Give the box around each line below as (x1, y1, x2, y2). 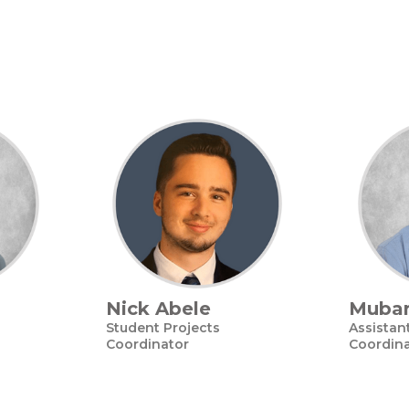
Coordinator (106, 336, 189, 352)
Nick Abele (106, 298, 211, 320)
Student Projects (106, 320, 220, 336)
